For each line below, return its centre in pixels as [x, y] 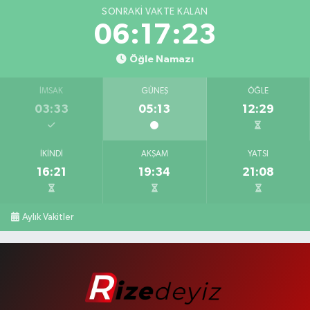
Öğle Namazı [161, 59]
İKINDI [51, 154]
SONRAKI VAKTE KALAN [155, 11]
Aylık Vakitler [48, 217]
